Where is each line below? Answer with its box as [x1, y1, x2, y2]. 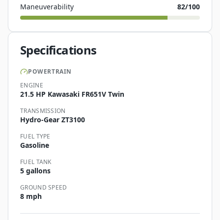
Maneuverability [20, 2, 74, 12]
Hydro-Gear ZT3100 [20, 115, 85, 125]
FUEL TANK [20, 158, 52, 166]
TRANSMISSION [20, 107, 66, 115]
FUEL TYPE [20, 132, 51, 141]
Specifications [20, 42, 97, 58]
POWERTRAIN [28, 67, 72, 76]
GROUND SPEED [20, 183, 67, 192]
